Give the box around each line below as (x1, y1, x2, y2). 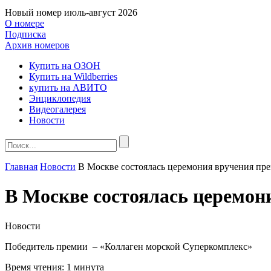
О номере (5, 18, 44, 28)
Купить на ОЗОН (29, 60, 100, 71)
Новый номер (5, 7, 62, 18)
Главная (5, 162, 38, 172)
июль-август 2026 (64, 7, 137, 18)
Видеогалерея (29, 104, 86, 114)
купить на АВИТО (29, 82, 107, 93)
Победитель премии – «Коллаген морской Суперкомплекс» (5, 241, 252, 252)
